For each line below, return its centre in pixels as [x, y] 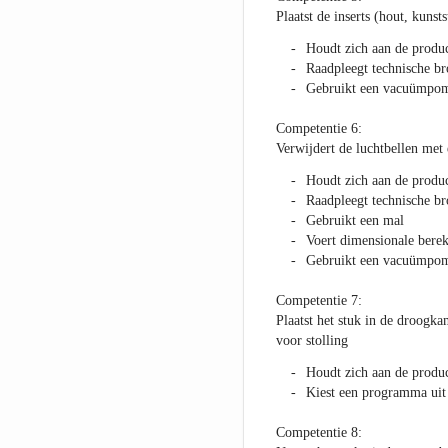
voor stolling [311, 341]
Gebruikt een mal [354, 221]
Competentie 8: [318, 433]
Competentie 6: [318, 129]
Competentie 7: [318, 301]
